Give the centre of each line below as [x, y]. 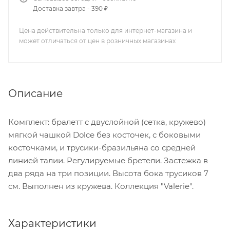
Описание [35, 93]
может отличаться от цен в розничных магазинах [97, 41]
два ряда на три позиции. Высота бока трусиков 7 [108, 173]
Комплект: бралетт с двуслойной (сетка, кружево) [107, 122]
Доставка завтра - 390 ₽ [70, 8]
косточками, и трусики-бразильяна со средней [102, 147]
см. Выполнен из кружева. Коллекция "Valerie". [101, 186]
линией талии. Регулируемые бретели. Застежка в [108, 160]
